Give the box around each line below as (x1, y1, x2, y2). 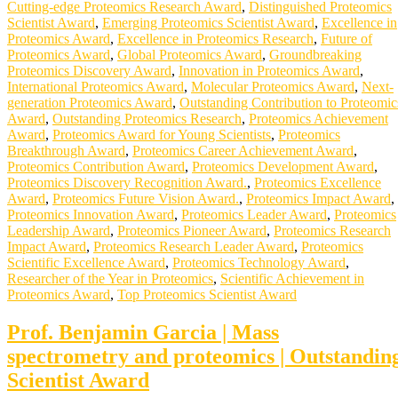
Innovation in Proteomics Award (179, 63, 360, 79)
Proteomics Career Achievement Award (132, 143, 354, 159)
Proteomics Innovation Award (7, 207, 174, 223)
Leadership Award (7, 223, 110, 239)
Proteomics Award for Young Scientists (52, 127, 271, 143)
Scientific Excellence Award (7, 255, 165, 271)
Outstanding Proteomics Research (52, 111, 242, 127)
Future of (321, 31, 372, 47)
